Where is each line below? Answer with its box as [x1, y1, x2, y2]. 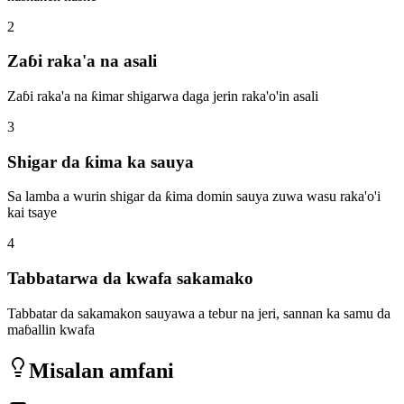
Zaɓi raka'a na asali [7, 51, 157, 71]
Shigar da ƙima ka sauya [7, 151, 194, 171]
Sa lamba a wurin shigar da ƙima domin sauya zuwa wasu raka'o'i [7, 188, 381, 205]
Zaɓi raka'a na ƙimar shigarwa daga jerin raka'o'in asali [7, 88, 318, 105]
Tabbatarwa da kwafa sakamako [7, 269, 253, 289]
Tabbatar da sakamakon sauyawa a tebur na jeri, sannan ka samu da [7, 305, 390, 321]
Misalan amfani [29, 358, 174, 382]
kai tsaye [7, 205, 57, 221]
